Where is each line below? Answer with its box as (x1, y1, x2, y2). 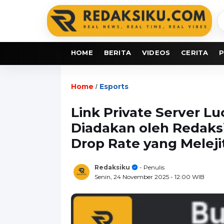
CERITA (181, 48, 208, 56)
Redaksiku (94, 163, 130, 171)
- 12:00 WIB (170, 172, 204, 180)
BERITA (103, 48, 131, 56)
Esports (99, 81, 128, 91)
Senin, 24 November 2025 (94, 172, 170, 180)
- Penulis (138, 163, 164, 171)
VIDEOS (142, 48, 170, 56)
